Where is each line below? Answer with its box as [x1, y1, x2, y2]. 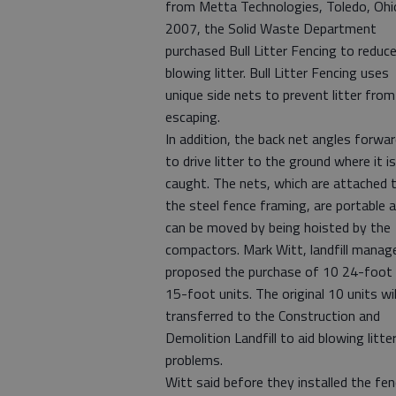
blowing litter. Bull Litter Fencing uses [165, 62, 389, 83]
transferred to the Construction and [165, 305, 380, 326]
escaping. [165, 106, 220, 127]
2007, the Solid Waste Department [165, 18, 377, 39]
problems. [165, 349, 223, 370]
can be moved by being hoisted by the [165, 217, 391, 238]
